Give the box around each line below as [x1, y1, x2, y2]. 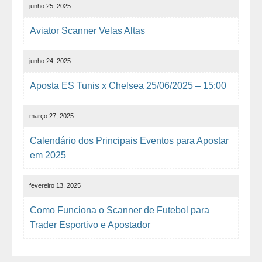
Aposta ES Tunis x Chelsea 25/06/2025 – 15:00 [30, 81, 226, 91]
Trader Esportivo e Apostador [30, 220, 150, 230]
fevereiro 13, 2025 [29, 182, 81, 189]
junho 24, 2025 [29, 57, 71, 65]
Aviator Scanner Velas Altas [30, 26, 145, 36]
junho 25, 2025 [29, 2, 71, 10]
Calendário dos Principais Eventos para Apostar [30, 136, 229, 146]
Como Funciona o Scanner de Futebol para [30, 205, 209, 216]
